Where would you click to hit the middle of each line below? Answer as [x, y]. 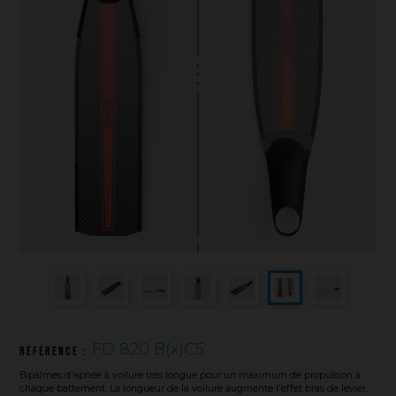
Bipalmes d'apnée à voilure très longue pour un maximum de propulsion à [190, 375]
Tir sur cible [51, 60]
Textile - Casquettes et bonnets [98, 34]
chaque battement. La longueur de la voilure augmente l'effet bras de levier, [194, 388]
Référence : [56, 351]
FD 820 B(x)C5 [148, 349]
